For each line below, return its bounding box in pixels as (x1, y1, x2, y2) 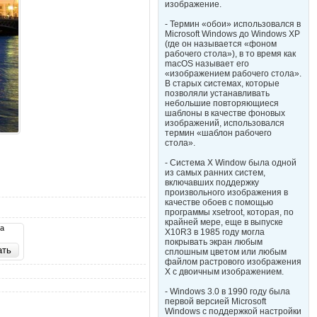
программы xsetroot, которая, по (165, 207, 294, 217)
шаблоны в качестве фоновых (165, 108, 285, 118)
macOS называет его (165, 59, 249, 69)
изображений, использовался (165, 118, 284, 128)
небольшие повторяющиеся (165, 98, 279, 108)
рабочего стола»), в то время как (165, 49, 296, 59)
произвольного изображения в (165, 188, 288, 197)
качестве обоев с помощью (165, 197, 273, 207)
